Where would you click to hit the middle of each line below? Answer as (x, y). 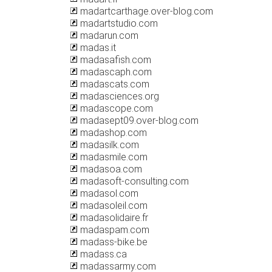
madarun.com (108, 36)
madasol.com (108, 193)
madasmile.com (113, 157)
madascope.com (115, 108)
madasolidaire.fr (113, 218)
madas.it (97, 48)
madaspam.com (114, 230)
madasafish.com (114, 60)
